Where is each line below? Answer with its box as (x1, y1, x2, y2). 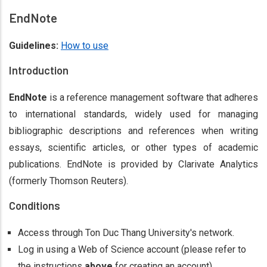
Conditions (9, 199, 60, 212)
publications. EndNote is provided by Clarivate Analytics (9, 159, 258, 170)
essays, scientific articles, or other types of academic (9, 142, 258, 153)
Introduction (9, 64, 69, 77)
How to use (61, 40, 108, 51)
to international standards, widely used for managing (9, 108, 258, 120)
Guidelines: (9, 40, 61, 51)
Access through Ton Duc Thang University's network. (18, 227, 234, 238)
